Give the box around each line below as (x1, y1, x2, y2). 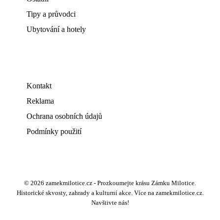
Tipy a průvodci (27, 10, 76, 18)
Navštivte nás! (91, 199, 129, 206)
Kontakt (27, 82, 52, 90)
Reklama (27, 97, 54, 105)
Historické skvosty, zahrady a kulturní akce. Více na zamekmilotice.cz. (16, 190, 204, 196)
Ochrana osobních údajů (27, 112, 102, 120)
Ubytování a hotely (27, 25, 86, 33)
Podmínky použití (27, 127, 82, 136)
